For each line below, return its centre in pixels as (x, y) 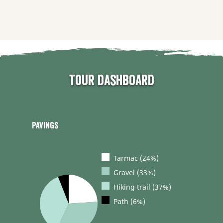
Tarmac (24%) (136, 158)
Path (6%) (129, 201)
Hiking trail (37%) (142, 187)
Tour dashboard (111, 81)
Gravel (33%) (134, 172)
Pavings (45, 126)
